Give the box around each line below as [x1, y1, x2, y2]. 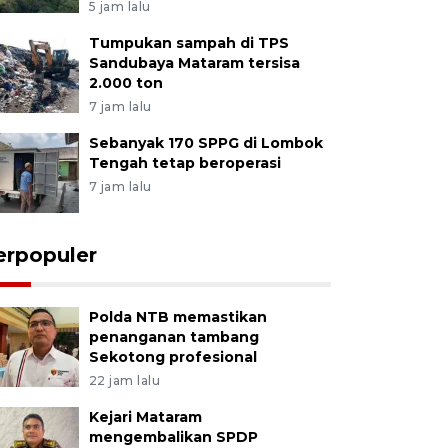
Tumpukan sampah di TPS [88, 34, 289, 52]
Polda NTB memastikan [88, 308, 267, 326]
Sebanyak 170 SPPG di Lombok [88, 134, 323, 152]
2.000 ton [88, 74, 163, 92]
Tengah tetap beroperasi [88, 154, 281, 172]
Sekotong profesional [88, 348, 257, 366]
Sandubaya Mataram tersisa [88, 54, 300, 72]
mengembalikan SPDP [88, 428, 258, 446]
